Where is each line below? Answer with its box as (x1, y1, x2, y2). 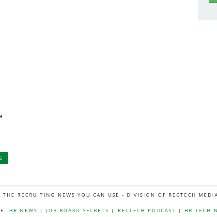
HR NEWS (9, 207, 37, 214)
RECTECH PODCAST (117, 207, 176, 214)
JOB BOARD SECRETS (46, 207, 109, 214)
